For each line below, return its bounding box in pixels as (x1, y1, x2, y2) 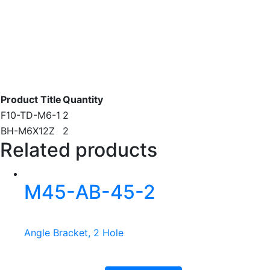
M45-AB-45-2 (24, 180, 155, 204)
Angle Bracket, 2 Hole (24, 227, 124, 239)
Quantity (63, 93, 103, 106)
